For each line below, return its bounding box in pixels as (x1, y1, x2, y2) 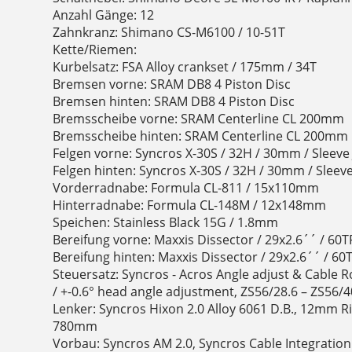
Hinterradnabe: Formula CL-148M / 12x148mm (53, 196, 327, 214)
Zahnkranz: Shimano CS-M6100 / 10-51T (53, 24, 286, 42)
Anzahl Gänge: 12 (53, 6, 155, 24)
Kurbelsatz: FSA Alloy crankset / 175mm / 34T (53, 58, 317, 76)
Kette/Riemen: (53, 41, 137, 59)
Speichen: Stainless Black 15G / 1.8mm (53, 214, 279, 232)
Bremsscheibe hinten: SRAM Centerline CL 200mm (53, 127, 349, 145)
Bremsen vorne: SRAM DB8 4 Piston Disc (53, 75, 291, 93)
